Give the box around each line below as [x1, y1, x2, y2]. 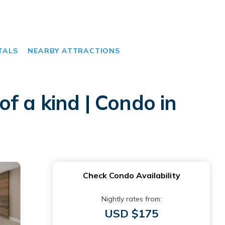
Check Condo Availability [82, 170, 180, 180]
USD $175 [104, 206, 158, 220]
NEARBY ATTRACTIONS [28, 46, 120, 55]
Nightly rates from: [101, 194, 162, 203]
